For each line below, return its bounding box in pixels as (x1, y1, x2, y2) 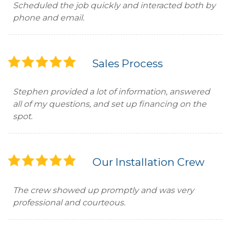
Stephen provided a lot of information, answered (13, 87, 210, 97)
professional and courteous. (13, 198, 127, 207)
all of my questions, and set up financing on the (13, 99, 206, 109)
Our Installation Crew (92, 156, 204, 168)
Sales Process (92, 57, 163, 70)
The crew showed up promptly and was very (13, 185, 194, 195)
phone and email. (13, 13, 86, 23)
